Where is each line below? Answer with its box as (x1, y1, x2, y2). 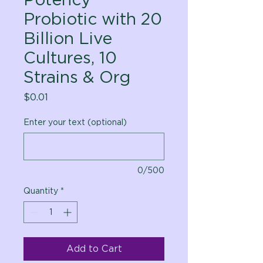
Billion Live (23, 28, 112, 48)
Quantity (23, 186, 58, 195)
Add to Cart (66, 243, 122, 254)
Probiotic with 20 (23, 9, 162, 29)
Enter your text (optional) (23, 117, 127, 127)
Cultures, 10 (23, 48, 117, 68)
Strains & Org (23, 67, 130, 87)
